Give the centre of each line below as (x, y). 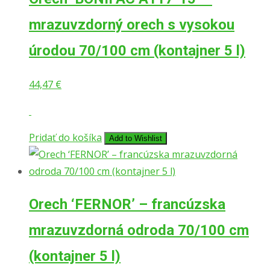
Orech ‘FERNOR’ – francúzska (127, 204)
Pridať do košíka (65, 137)
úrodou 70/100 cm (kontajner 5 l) (137, 50)
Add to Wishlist (136, 138)
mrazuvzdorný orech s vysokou (132, 24)
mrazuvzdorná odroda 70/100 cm (139, 230)
